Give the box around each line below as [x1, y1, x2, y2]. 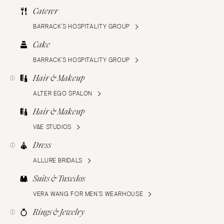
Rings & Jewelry [33, 206, 84, 218]
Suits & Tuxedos [33, 173, 85, 185]
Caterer [33, 5, 58, 17]
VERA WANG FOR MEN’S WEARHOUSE [33, 190, 143, 198]
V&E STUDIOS [33, 123, 71, 131]
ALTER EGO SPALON [33, 90, 93, 97]
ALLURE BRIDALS [33, 157, 82, 164]
